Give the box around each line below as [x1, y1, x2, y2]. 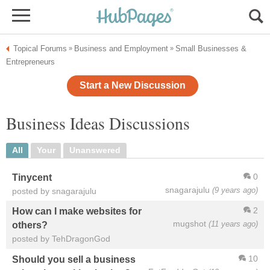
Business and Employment [74, 44, 168, 53]
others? [12, 219, 48, 231]
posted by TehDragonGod [12, 234, 110, 244]
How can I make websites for [12, 206, 142, 217]
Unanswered [69, 145, 121, 155]
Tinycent [12, 171, 52, 183]
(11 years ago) [209, 219, 258, 228]
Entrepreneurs [6, 57, 55, 66]
